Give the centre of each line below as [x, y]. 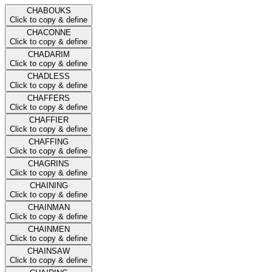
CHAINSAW [49, 251]
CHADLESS [49, 76]
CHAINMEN [49, 229]
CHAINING [49, 185]
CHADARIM [49, 54]
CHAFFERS [49, 98]
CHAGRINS [49, 163]
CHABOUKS [49, 10]
